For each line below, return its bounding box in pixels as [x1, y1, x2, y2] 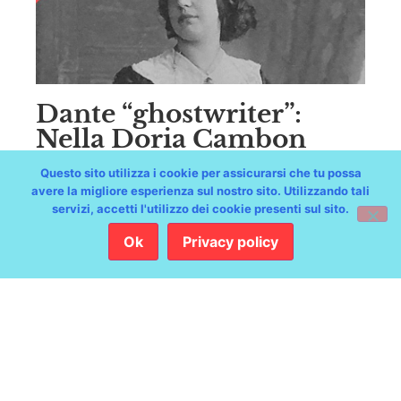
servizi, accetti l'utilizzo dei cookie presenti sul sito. [52, 201, 349, 216]
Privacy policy [182, 233, 278, 251]
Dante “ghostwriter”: [36, 98, 302, 131]
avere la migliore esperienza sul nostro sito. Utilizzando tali [31, 183, 370, 198]
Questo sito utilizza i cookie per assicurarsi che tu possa [39, 166, 362, 180]
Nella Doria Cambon [36, 124, 306, 156]
